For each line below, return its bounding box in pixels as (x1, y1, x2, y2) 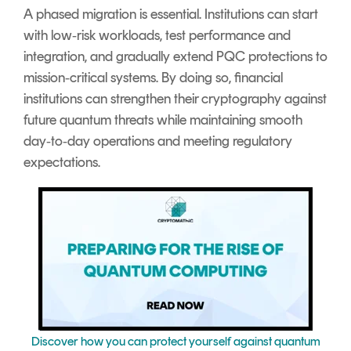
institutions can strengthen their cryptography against (24, 90, 327, 108)
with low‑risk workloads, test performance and (24, 27, 291, 45)
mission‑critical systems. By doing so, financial (24, 69, 283, 87)
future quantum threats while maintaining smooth (24, 111, 302, 129)
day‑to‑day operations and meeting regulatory (24, 132, 292, 150)
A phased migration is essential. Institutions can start (24, 5, 318, 24)
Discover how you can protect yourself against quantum (31, 334, 320, 349)
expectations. (24, 154, 100, 172)
